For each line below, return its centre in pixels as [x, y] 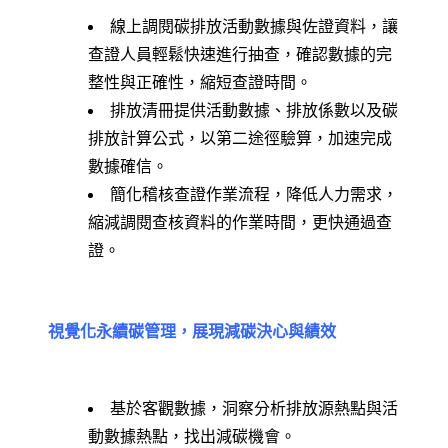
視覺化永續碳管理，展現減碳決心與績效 [192, 331]
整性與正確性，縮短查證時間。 [200, 82]
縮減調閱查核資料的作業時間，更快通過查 [240, 222]
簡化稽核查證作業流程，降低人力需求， [254, 194]
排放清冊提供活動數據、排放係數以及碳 [254, 110]
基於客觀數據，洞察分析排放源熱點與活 [254, 408]
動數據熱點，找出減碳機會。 [192, 436]
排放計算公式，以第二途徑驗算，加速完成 [240, 138]
